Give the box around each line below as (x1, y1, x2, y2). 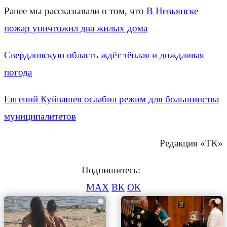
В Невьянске (146, 5, 198, 16)
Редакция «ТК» (160, 138, 223, 149)
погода (4, 66, 32, 78)
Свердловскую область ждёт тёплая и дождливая (4, 49, 204, 60)
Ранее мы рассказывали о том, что (4, 5, 146, 16)
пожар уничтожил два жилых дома (4, 22, 147, 33)
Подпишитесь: (82, 165, 145, 176)
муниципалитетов (4, 111, 76, 122)
